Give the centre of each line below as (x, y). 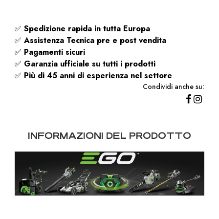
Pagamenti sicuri (56, 52)
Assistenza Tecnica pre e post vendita (95, 41)
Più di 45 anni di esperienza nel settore (99, 76)
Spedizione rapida (59, 29)
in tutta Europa (122, 29)
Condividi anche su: (174, 87)
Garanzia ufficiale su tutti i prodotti (90, 64)
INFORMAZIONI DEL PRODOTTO (109, 136)
